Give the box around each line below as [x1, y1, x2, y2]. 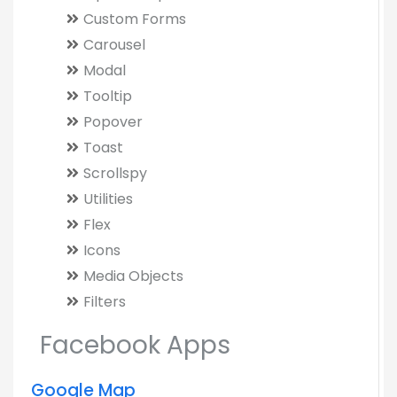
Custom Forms [83, 9, 186, 29]
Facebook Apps [40, 328, 230, 362]
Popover [83, 112, 143, 132]
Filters [83, 292, 126, 312]
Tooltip [83, 86, 132, 106]
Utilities [83, 189, 133, 209]
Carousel [83, 35, 145, 55]
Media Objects [83, 266, 183, 286]
